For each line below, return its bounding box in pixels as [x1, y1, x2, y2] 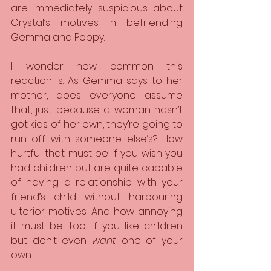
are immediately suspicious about [11, 1, 183, 15]
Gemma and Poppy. [11, 30, 105, 44]
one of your [121, 233, 183, 247]
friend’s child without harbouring [11, 190, 183, 204]
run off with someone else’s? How [11, 132, 183, 146]
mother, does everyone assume [11, 88, 183, 102]
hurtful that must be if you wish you [11, 146, 183, 160]
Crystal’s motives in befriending [11, 16, 183, 30]
